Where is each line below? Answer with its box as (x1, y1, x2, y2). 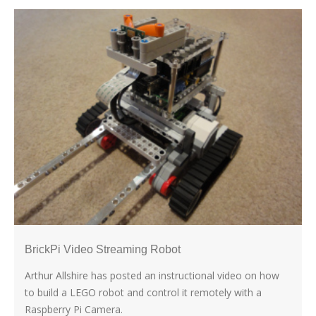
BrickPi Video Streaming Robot (25, 243, 181, 256)
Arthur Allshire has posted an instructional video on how (25, 269, 279, 283)
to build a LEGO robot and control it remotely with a (25, 286, 262, 300)
